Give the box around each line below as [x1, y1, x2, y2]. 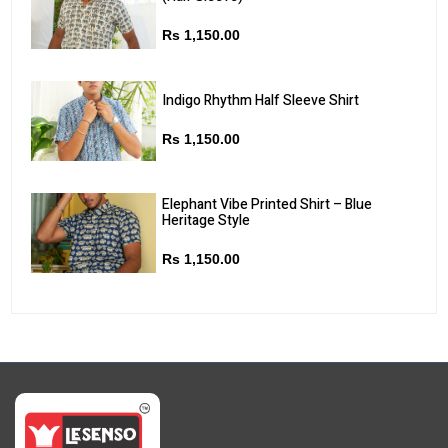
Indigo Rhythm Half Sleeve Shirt [161, 89, 359, 111]
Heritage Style [161, 209, 250, 231]
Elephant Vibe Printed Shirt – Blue [161, 193, 372, 215]
